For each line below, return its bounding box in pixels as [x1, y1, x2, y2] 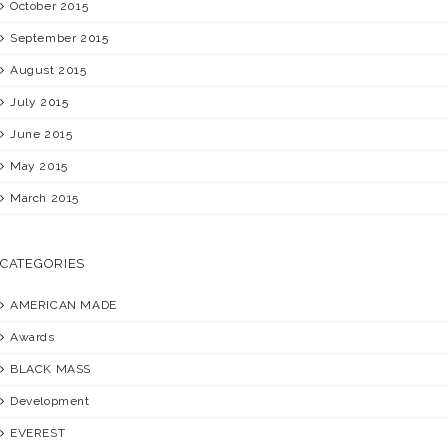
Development [10, 393, 90, 408]
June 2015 [10, 126, 73, 141]
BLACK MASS [10, 361, 91, 376]
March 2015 [10, 190, 79, 205]
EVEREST [10, 425, 66, 440]
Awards [10, 329, 55, 344]
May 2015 [10, 158, 68, 173]
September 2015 [10, 30, 109, 45]
